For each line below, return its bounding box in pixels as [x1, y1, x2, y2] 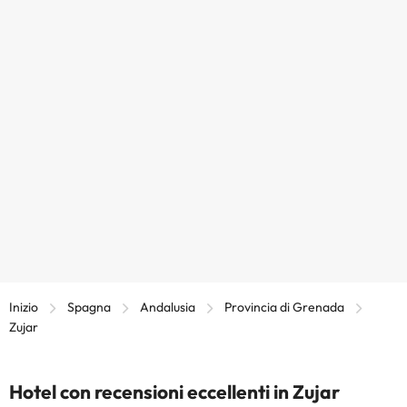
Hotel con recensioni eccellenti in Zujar [9, 379, 340, 403]
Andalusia [140, 298, 195, 315]
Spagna [67, 298, 111, 315]
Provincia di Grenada [224, 298, 344, 315]
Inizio [9, 298, 38, 315]
